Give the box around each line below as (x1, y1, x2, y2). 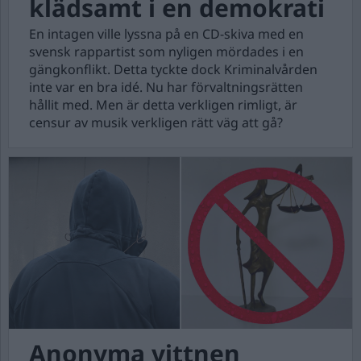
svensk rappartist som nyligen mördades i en (29, 43, 304, 60)
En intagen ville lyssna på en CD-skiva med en (29, 25, 304, 43)
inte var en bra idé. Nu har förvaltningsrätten (29, 78, 303, 96)
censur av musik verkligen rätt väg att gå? (29, 114, 283, 131)
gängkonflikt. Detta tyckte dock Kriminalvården (29, 60, 317, 78)
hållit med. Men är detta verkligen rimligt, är (29, 96, 297, 114)
